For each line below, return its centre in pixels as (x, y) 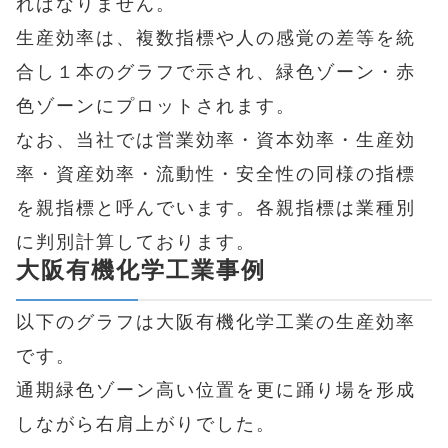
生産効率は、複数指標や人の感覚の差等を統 (216, 38)
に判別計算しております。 (136, 242)
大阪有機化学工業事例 (141, 270)
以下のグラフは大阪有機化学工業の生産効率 (216, 322)
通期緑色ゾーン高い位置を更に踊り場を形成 (216, 390)
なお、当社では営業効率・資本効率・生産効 (216, 140)
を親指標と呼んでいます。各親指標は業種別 (216, 208)
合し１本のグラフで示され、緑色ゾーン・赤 (216, 72)
